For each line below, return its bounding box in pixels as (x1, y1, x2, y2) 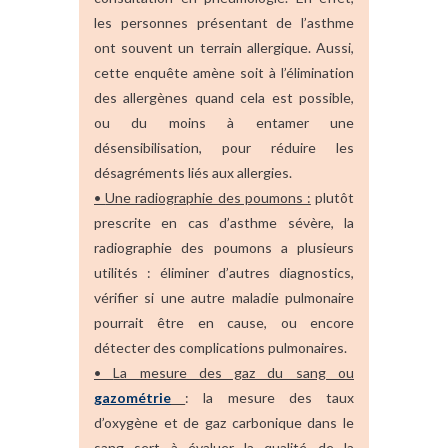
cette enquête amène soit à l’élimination (94, 63, 354, 81)
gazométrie (94, 388, 171, 406)
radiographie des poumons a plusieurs (94, 238, 354, 256)
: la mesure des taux (185, 388, 355, 406)
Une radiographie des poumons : (105, 188, 311, 206)
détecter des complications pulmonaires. (94, 338, 347, 356)
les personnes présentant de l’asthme (94, 13, 354, 31)
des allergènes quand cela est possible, (94, 88, 354, 106)
